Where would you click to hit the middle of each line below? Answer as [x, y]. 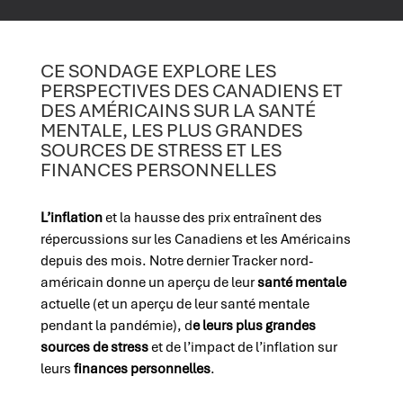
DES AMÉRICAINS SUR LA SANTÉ [178, 110]
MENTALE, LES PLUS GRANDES [171, 130]
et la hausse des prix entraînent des [213, 218]
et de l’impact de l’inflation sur [244, 347]
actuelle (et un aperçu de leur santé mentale [175, 304]
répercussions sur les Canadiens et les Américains [195, 239]
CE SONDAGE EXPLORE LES [158, 71]
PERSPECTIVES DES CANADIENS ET [191, 90]
